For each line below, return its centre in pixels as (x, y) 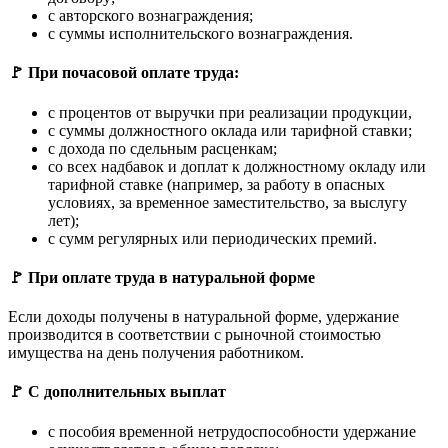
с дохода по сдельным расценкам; (162, 148)
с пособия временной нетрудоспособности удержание (232, 431)
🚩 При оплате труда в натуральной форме (161, 277)
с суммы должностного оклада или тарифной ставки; (230, 130)
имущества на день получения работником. (156, 353)
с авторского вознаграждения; (150, 15)
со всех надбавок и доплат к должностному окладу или (237, 166)
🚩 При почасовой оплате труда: (123, 73)
